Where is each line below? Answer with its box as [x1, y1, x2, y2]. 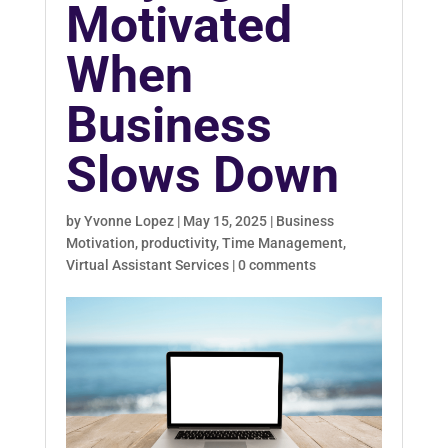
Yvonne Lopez [83, 213, 174, 229]
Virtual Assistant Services [65, 257, 229, 273]
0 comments [237, 257, 316, 273]
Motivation [65, 235, 135, 251]
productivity [140, 235, 216, 251]
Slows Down [65, 146, 339, 204]
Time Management [221, 235, 343, 251]
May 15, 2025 [182, 213, 267, 229]
